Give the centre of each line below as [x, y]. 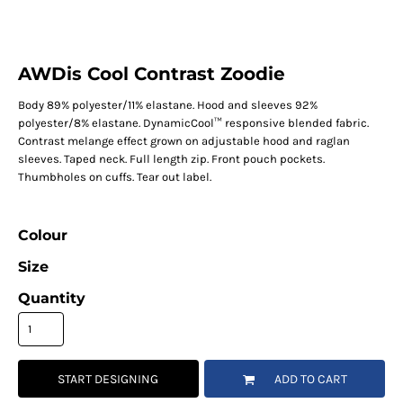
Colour [42, 236]
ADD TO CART [310, 380]
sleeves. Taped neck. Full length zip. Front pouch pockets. [171, 159]
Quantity [51, 299]
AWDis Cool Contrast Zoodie [151, 74]
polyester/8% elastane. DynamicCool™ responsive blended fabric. [193, 123]
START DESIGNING [108, 380]
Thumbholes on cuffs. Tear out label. [114, 177]
